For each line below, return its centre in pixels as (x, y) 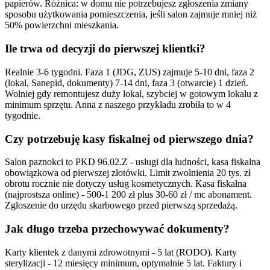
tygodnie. (23, 115)
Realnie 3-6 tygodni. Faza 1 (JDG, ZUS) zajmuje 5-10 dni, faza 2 (130, 72)
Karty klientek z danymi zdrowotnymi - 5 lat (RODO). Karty (121, 252)
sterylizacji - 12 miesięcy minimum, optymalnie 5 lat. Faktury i (123, 263)
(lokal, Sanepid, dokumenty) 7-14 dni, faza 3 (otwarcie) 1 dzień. (127, 83)
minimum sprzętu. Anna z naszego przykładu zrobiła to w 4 (118, 104)
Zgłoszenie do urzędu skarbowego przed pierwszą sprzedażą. (121, 206)
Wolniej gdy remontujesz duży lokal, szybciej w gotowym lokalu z (131, 93)
